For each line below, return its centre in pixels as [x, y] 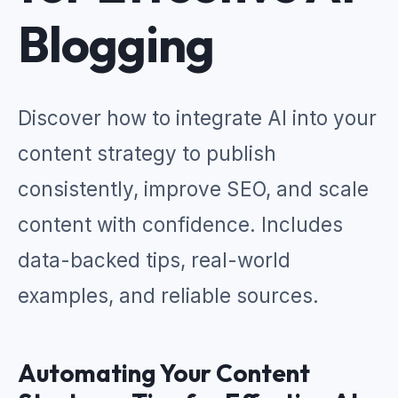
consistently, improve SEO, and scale [193, 189]
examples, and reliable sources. [168, 295]
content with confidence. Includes [180, 224]
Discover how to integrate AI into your [197, 118]
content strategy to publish [147, 153]
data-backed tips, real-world [154, 260]
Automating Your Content [164, 373]
